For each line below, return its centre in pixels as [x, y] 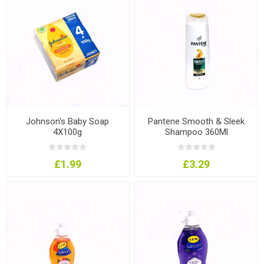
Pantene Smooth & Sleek [197, 121]
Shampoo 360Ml [196, 132]
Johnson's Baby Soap [68, 121]
